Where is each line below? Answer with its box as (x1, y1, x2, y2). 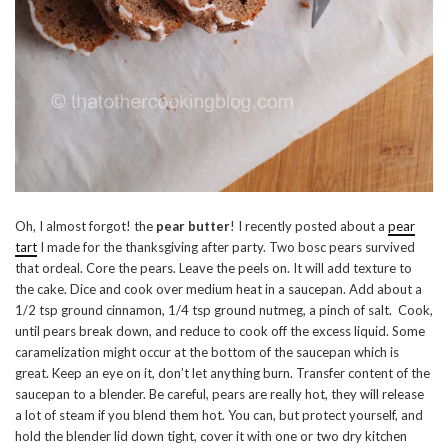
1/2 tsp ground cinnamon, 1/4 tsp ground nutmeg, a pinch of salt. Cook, (15, 302, 433, 319)
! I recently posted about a (230, 218, 388, 235)
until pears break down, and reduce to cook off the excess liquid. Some (15, 323, 425, 340)
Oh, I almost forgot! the (15, 218, 156, 235)
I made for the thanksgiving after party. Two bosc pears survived (37, 239, 415, 256)
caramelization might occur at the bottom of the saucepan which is (15, 344, 399, 361)
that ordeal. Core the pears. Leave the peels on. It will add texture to (15, 260, 412, 277)
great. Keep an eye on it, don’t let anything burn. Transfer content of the (15, 365, 430, 382)
